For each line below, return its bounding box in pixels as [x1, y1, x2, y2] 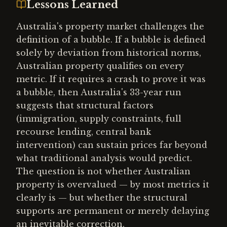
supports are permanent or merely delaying [16, 206, 209, 216]
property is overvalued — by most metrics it [16, 179, 209, 190]
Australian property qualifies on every [16, 61, 184, 71]
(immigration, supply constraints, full [16, 113, 181, 124]
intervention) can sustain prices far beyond [16, 140, 207, 150]
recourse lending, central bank [16, 127, 151, 137]
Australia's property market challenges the [16, 21, 204, 31]
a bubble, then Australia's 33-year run [16, 87, 181, 97]
